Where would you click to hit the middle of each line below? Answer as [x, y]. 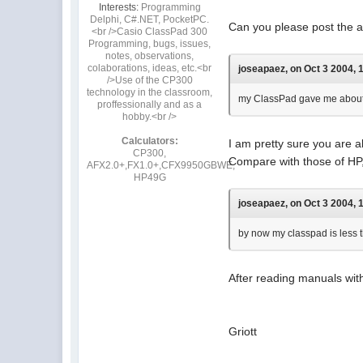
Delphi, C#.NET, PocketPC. [150, 19]
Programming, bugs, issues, [150, 43]
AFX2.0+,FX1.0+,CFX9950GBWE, [161, 165]
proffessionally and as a [150, 104]
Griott [243, 331]
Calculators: [149, 141]
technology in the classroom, [150, 92]
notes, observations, [150, 56]
